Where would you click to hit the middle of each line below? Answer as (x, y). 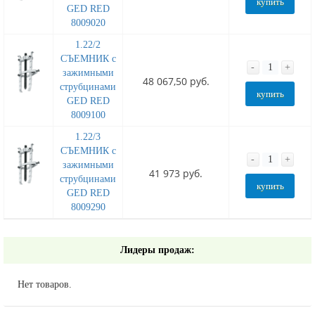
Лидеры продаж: (157, 250)
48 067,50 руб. (176, 81)
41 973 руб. (176, 173)
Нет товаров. (45, 284)
